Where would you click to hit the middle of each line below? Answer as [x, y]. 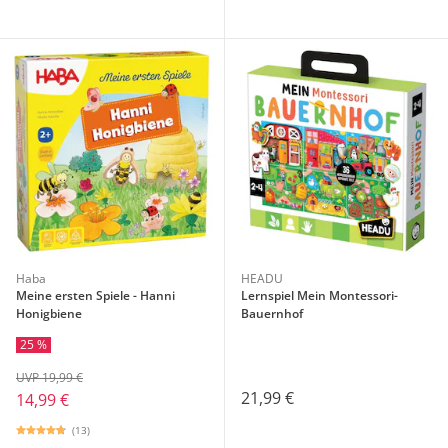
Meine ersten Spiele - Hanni [95, 295]
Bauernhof [271, 313]
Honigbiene [49, 313]
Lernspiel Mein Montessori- [319, 295]
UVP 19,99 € [49, 377]
